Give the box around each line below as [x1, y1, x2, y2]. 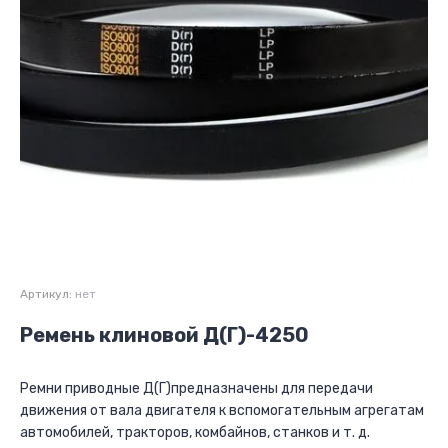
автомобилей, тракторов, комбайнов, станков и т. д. [20, 424, 370, 441]
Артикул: [20, 287, 72, 301]
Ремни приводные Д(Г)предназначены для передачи [20, 380, 373, 397]
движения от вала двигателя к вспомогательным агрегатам [20, 402, 424, 419]
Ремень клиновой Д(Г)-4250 [20, 323, 309, 347]
